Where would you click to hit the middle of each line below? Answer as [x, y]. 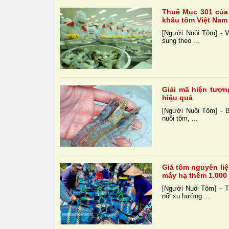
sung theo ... [181, 41]
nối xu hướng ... [186, 196]
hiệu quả [178, 98]
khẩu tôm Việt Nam [195, 20]
